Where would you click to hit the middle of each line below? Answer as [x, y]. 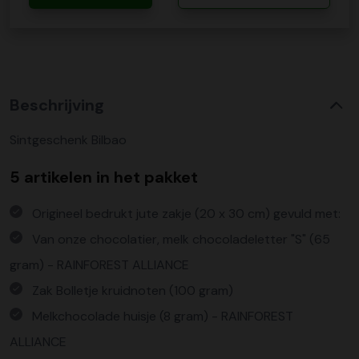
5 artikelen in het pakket [104, 177]
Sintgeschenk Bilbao [68, 139]
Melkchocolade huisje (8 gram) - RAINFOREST [163, 316]
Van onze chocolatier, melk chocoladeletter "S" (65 [181, 239]
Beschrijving [57, 105]
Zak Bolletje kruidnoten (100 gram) [133, 290]
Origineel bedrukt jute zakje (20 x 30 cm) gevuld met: [186, 213]
